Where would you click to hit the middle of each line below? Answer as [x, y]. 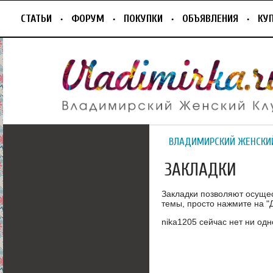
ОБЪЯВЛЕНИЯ [210, 19]
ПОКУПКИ [143, 19]
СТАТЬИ [36, 19]
